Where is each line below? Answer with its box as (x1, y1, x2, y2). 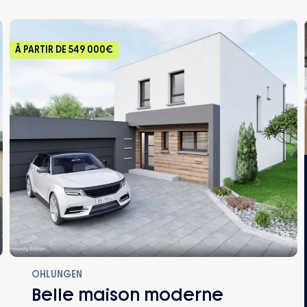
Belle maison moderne (32, 284, 223, 305)
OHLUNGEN (32, 268, 82, 280)
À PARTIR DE (15, 44, 69, 56)
